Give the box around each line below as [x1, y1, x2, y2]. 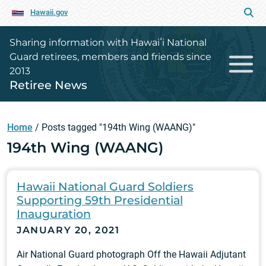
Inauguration [17, 207, 91, 221]
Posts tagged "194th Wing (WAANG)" [42, 122, 195, 133]
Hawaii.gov [30, 8, 68, 17]
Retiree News [9, 78, 87, 92]
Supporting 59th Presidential [17, 193, 183, 207]
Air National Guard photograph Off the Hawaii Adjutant [17, 249, 246, 260]
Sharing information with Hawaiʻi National [9, 37, 207, 48]
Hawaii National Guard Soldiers [17, 179, 194, 194]
